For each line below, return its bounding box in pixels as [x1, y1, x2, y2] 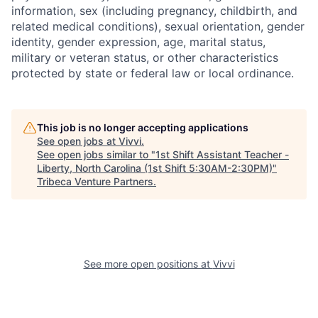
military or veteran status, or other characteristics [11, 50, 278, 65]
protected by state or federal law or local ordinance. [11, 66, 294, 80]
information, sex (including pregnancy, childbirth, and [11, 4, 297, 18]
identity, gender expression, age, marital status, [11, 35, 265, 49]
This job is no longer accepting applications [37, 121, 248, 133]
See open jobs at [37, 135, 119, 147]
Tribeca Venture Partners [37, 175, 153, 187]
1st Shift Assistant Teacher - [155, 148, 289, 160]
